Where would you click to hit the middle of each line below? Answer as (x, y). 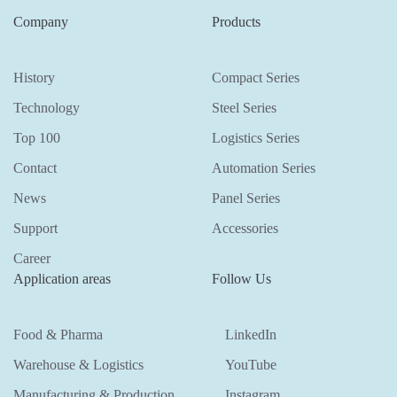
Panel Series (246, 198)
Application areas (62, 278)
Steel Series (244, 107)
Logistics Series (256, 137)
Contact (35, 167)
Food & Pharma (58, 334)
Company (41, 21)
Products (236, 21)
